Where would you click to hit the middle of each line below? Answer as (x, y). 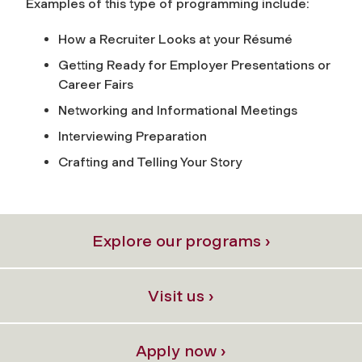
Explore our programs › (181, 240)
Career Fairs (96, 84)
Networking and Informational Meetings (178, 110)
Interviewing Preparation (133, 136)
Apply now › (181, 350)
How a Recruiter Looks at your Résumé (175, 39)
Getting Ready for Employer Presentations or (194, 65)
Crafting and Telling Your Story (150, 162)
